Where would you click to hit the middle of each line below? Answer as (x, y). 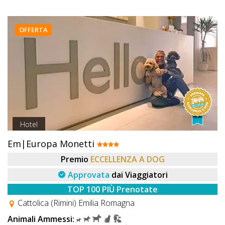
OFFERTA (33, 29)
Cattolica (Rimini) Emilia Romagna (75, 203)
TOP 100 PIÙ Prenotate (113, 190)
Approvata (88, 175)
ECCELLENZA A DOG (127, 159)
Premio (74, 159)
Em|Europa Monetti (52, 144)
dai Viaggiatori (139, 175)
